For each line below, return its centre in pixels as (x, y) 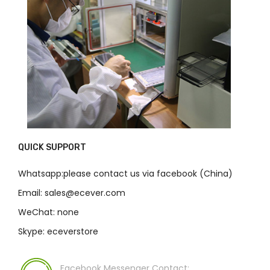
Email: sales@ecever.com (72, 193)
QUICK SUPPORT (52, 147)
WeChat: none (49, 212)
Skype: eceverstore (58, 231)
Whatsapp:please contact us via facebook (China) (125, 173)
